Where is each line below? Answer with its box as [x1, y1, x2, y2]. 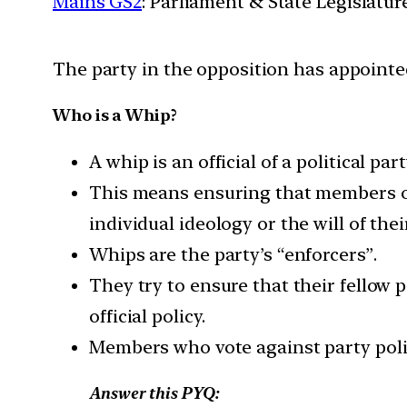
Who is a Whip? [53, 104, 177, 124]
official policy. [89, 304, 205, 327]
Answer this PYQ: [89, 382, 219, 402]
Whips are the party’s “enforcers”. [89, 243, 377, 265]
